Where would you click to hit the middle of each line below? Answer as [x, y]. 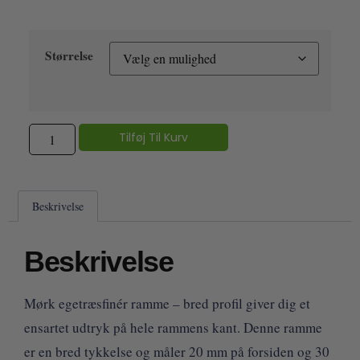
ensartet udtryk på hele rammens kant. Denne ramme [173, 327]
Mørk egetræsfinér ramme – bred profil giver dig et [167, 303]
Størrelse [69, 56]
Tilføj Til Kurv [153, 138]
